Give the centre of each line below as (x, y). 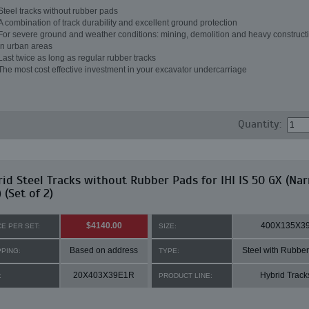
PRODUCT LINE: (185, 276)
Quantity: (260, 124)
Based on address (104, 250)
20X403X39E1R (104, 275)
